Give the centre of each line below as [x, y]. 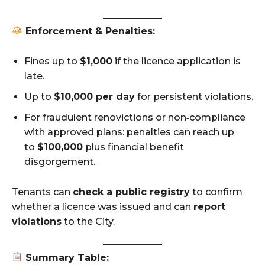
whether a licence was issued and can [103, 206]
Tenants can [42, 192]
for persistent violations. [194, 96]
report [209, 206]
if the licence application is [177, 61]
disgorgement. [61, 161]
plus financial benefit [133, 147]
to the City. [88, 221]
